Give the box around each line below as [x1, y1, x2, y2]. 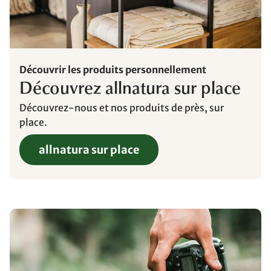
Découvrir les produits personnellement [19, 63, 206, 76]
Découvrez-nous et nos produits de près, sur [19, 101, 224, 114]
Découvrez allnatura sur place [19, 80, 241, 98]
